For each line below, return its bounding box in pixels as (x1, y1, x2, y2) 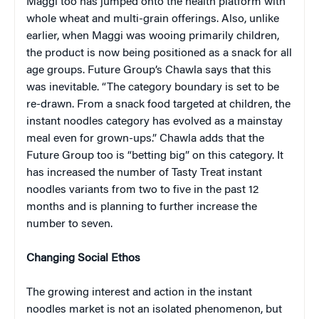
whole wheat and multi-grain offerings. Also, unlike (26, 13, 279, 25)
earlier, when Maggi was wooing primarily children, (26, 30, 279, 42)
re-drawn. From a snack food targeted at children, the (26, 98, 291, 110)
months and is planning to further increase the (26, 201, 257, 213)
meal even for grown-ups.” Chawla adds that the (26, 132, 264, 145)
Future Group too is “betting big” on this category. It (26, 150, 283, 162)
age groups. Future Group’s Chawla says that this (26, 64, 271, 76)
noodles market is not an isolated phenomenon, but (26, 303, 282, 315)
